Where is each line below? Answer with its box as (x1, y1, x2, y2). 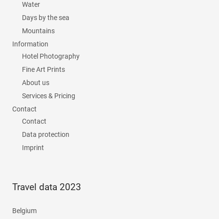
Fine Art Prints (22, 66, 65, 73)
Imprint (22, 144, 44, 152)
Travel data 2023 (12, 181, 81, 193)
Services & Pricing (22, 92, 75, 100)
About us (22, 79, 49, 87)
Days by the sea (22, 14, 69, 22)
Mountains (22, 27, 55, 35)
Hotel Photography (22, 52, 80, 60)
